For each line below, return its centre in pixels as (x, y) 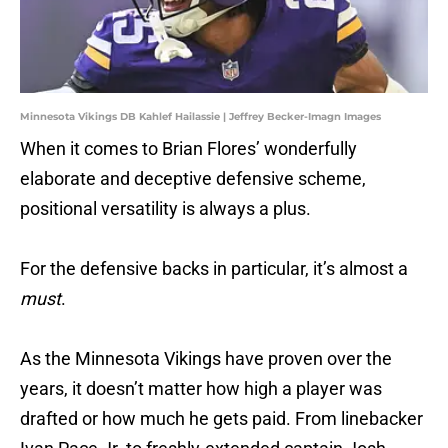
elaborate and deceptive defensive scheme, (193, 179)
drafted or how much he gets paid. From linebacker (221, 419)
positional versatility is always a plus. (165, 209)
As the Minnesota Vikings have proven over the (206, 359)
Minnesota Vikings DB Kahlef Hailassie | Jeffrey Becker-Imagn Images (200, 117)
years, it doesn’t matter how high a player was (201, 389)
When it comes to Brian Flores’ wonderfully (188, 149)
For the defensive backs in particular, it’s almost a (214, 269)
